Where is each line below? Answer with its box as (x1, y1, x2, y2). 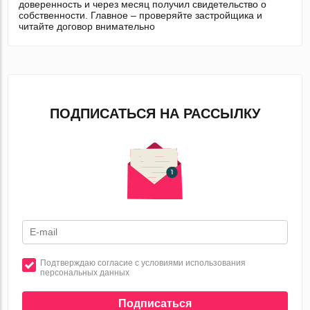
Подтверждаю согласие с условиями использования (40, 258, 246, 268)
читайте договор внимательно (19, 21, 156, 33)
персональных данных (40, 268, 130, 278)
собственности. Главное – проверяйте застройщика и (19, 10, 263, 21)
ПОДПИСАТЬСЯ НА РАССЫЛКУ (50, 106, 260, 122)
